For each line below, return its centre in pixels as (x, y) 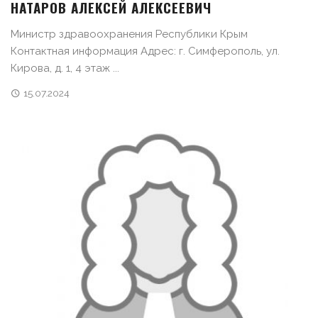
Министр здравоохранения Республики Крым (129, 34)
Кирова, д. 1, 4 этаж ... (65, 68)
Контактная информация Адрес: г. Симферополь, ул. (145, 51)
